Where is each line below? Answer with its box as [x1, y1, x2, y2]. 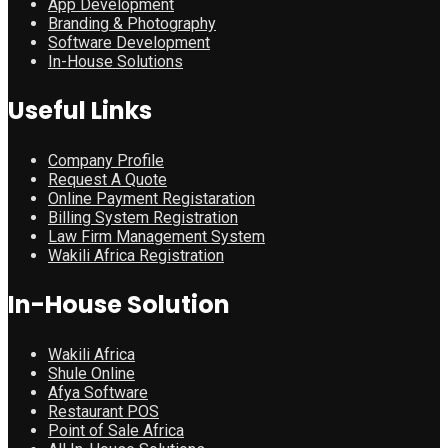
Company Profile [48, 150, 164, 170]
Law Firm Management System [48, 226, 265, 246]
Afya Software [48, 382, 148, 402]
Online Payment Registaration [48, 188, 255, 208]
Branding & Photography [48, 13, 216, 33]
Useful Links [8, 93, 152, 127]
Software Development [48, 32, 210, 52]
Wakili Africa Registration [48, 245, 224, 265]
